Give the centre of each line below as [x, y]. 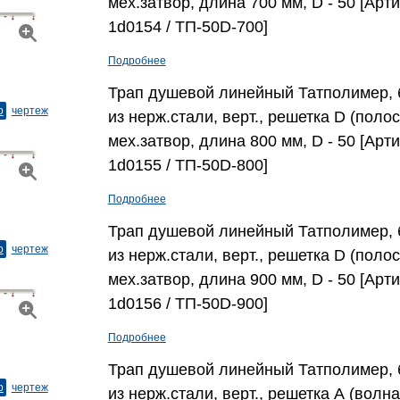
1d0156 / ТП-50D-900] [187, 304]
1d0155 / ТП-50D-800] [187, 165]
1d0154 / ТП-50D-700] [187, 27]
